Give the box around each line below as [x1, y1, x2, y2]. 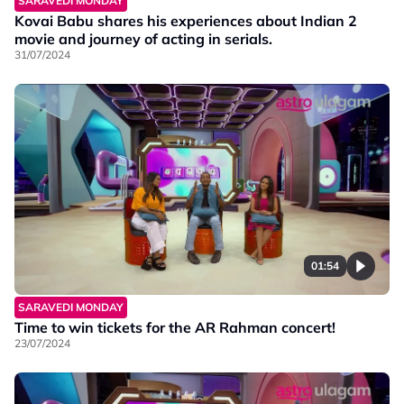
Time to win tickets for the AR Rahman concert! [14, 317, 335, 336]
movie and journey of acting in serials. [14, 29, 272, 48]
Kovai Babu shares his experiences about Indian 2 [14, 11, 357, 30]
